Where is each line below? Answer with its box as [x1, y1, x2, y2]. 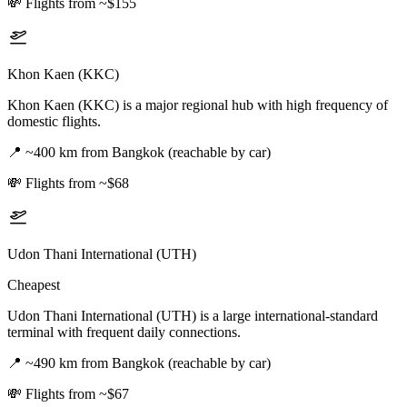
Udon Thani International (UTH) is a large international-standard [7, 308, 378, 324]
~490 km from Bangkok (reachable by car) [25, 355, 271, 372]
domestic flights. [7, 114, 101, 130]
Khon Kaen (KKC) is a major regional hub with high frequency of [7, 97, 388, 114]
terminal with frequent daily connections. [7, 324, 241, 341]
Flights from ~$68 [25, 175, 129, 192]
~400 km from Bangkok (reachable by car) [25, 144, 271, 161]
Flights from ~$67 [25, 386, 129, 402]
